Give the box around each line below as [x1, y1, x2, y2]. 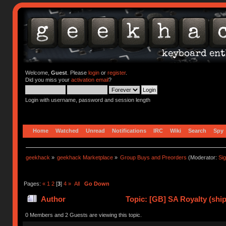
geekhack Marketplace [57, 154, 114, 160]
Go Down [84, 180, 109, 187]
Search [188, 127, 207, 134]
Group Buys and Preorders [120, 154, 187, 160]
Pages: [23, 180, 42, 187]
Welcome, [25, 70, 51, 76]
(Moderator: [187, 154, 219, 160]
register [107, 70, 126, 76]
